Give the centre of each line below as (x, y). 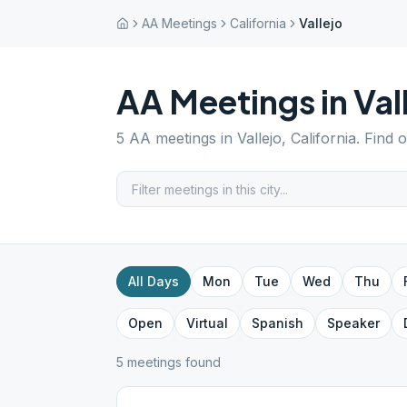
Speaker (353, 323)
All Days (154, 281)
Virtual (207, 323)
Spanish (278, 323)
